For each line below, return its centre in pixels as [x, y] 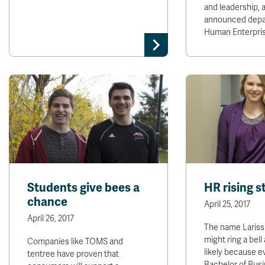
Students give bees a [83, 188]
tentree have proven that [73, 254]
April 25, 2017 [227, 204]
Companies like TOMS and [75, 242]
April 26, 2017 [51, 219]
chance [47, 202]
